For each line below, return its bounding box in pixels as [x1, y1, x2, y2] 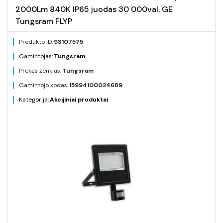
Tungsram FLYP [15, 16, 72, 26]
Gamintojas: [19, 52, 53, 60]
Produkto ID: [19, 38, 53, 46]
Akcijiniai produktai [50, 96, 108, 104]
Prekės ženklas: [19, 67, 61, 75]
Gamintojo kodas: [19, 81, 68, 89]
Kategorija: [19, 96, 49, 104]
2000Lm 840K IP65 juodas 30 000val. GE [15, 4, 173, 14]
